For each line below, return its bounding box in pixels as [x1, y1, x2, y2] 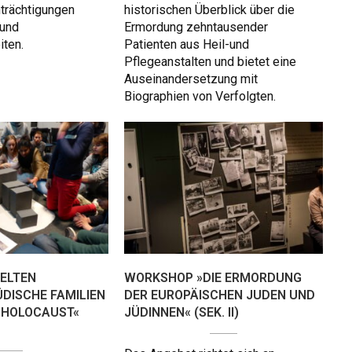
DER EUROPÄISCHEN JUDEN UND [124, 288, 315, 303]
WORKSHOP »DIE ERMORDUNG [124, 270, 302, 286]
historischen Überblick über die [124, 2, 295, 18]
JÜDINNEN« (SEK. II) [124, 305, 239, 321]
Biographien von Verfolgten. [124, 89, 276, 104]
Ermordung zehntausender [124, 20, 268, 35]
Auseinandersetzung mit [124, 71, 258, 87]
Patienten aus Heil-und [124, 37, 249, 53]
